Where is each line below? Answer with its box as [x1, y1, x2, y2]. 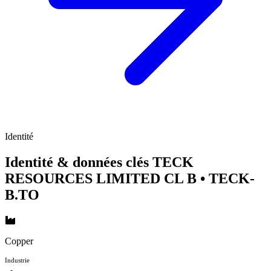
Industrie [5, 256, 30, 264]
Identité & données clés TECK [5, 154, 194, 170]
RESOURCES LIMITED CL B [5, 170, 200, 186]
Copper [5, 235, 33, 246]
